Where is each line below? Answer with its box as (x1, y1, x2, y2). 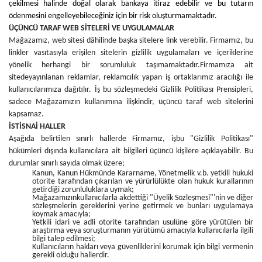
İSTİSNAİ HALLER (9, 122, 65, 131)
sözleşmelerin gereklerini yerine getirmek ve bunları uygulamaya (32, 202, 253, 211)
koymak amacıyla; (32, 210, 91, 219)
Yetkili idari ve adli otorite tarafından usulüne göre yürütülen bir (32, 218, 253, 227)
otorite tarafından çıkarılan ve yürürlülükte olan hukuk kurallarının (32, 177, 253, 186)
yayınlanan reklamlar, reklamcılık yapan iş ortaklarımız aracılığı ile (29, 73, 253, 82)
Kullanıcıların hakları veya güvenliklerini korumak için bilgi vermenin (32, 243, 253, 251)
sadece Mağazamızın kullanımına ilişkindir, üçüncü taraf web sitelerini (9, 98, 253, 106)
